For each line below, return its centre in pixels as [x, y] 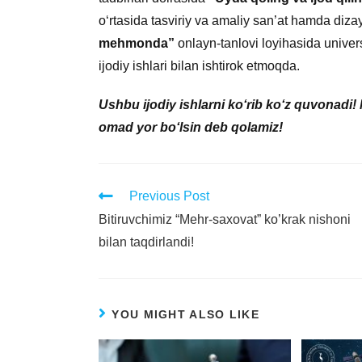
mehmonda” [137, 43]
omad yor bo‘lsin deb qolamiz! [191, 127]
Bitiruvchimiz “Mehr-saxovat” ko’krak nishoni [225, 219]
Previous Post [169, 196]
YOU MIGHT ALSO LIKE [186, 314]
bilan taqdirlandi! [146, 242]
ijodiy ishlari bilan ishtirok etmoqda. [199, 65]
